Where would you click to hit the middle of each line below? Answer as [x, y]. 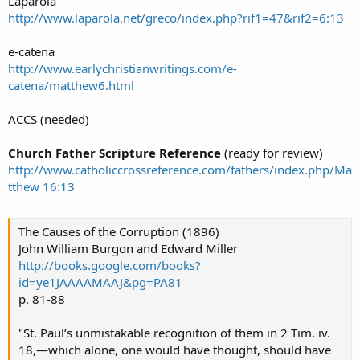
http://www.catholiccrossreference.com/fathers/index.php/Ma [180, 169]
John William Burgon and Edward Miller [128, 249]
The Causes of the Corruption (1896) [119, 232]
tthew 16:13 [41, 186]
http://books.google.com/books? [110, 266]
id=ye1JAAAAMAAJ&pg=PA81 [100, 282]
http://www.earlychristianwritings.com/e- [123, 68]
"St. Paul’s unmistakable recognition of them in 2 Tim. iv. [174, 333]
